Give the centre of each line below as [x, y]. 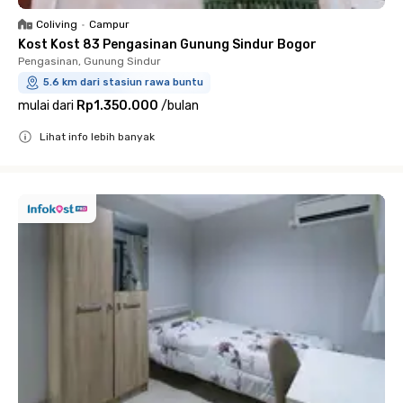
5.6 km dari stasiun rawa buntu [123, 82]
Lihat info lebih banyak [97, 137]
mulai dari [46, 106]
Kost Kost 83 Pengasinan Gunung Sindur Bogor [167, 45]
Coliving [57, 24]
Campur [109, 24]
